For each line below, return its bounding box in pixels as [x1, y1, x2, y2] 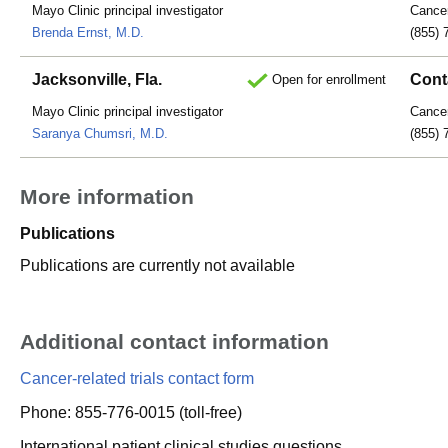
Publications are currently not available [20, 257, 295, 274]
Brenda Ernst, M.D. [32, 25, 144, 40]
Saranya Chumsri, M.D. [32, 126, 168, 141]
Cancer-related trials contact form [20, 370, 254, 387]
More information [20, 185, 194, 208]
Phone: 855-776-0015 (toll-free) [20, 404, 242, 421]
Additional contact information [20, 330, 329, 353]
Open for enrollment [272, 72, 386, 87]
